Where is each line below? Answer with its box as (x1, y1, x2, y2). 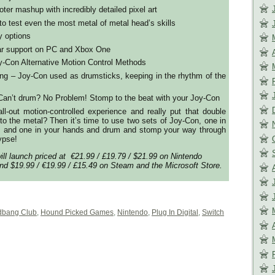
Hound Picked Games (41, 207, 114, 217)
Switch (202, 207, 224, 217)
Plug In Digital (152, 207, 198, 217)
